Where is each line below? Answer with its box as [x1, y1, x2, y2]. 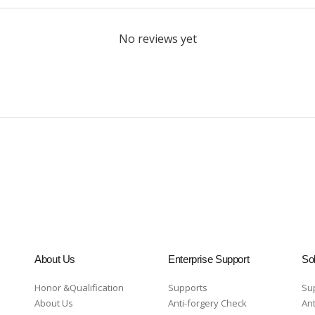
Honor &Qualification [34, 281, 124, 294]
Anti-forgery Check [168, 297, 247, 309]
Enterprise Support [168, 253, 250, 265]
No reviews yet [118, 31, 197, 46]
